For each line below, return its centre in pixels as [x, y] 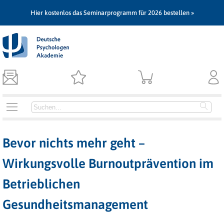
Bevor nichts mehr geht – [74, 143]
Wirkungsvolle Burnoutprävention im [108, 163]
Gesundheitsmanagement [75, 204]
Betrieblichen [41, 184]
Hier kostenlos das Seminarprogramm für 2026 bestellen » [112, 13]
